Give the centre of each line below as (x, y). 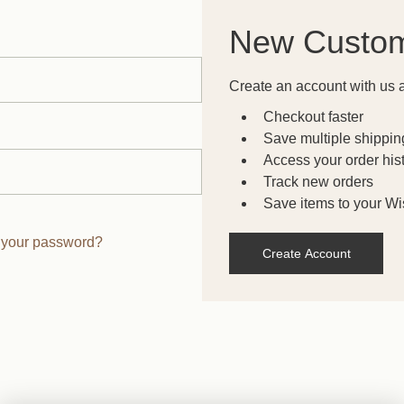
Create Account (306, 253)
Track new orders (318, 182)
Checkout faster (313, 117)
